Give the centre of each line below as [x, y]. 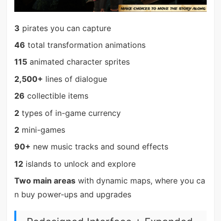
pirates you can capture [65, 28]
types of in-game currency [70, 113]
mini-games [42, 129]
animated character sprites [78, 62]
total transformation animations [85, 45]
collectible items [56, 96]
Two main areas [45, 181]
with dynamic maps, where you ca [140, 181]
